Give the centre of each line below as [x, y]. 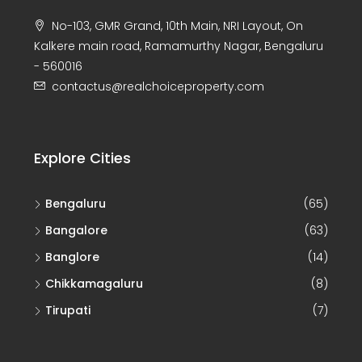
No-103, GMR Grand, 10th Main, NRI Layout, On [177, 26]
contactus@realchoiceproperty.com [158, 87]
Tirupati [68, 311]
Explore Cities [82, 158]
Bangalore [76, 231]
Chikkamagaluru [94, 284]
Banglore [72, 257]
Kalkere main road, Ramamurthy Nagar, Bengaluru [179, 46]
